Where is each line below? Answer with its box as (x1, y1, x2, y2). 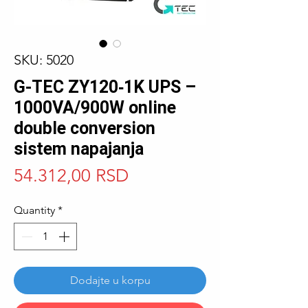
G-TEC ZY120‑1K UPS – (14, 77, 196, 97)
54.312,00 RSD (14, 165, 129, 186)
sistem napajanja (14, 139, 144, 159)
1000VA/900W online (14, 98, 176, 118)
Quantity (14, 203, 55, 217)
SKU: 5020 (14, 52, 74, 68)
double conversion (14, 118, 155, 138)
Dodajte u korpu (69, 274, 151, 287)
